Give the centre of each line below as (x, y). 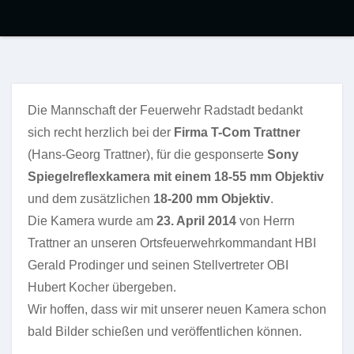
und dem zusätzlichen (90, 199)
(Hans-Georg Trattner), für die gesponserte (147, 154)
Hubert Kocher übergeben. (102, 287)
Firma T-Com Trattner (237, 132)
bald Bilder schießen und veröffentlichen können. (165, 331)
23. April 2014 (196, 221)
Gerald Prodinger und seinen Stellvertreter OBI (158, 265)
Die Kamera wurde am (92, 221)
